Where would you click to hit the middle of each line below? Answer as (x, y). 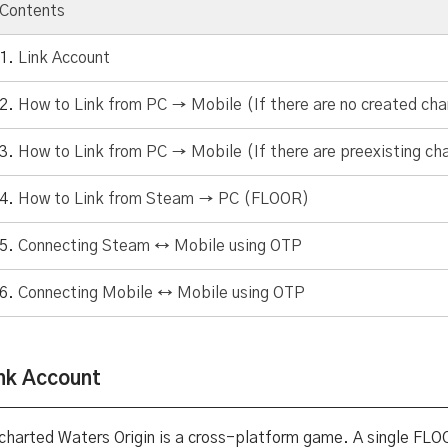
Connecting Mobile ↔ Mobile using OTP (161, 293)
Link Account (64, 58)
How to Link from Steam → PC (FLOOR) (163, 199)
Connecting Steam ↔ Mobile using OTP (160, 246)
